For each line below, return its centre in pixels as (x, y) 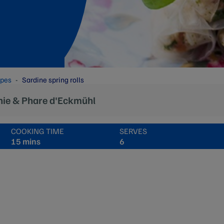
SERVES (133, 131)
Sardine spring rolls (53, 80)
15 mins (25, 141)
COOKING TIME (37, 131)
